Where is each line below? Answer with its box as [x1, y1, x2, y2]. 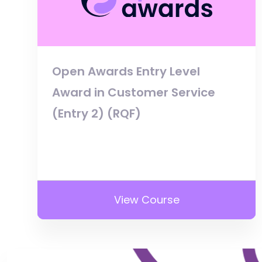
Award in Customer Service [52, 84, 215, 101]
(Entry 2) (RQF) [52, 105, 141, 122]
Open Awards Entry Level [52, 63, 200, 80]
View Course [113, 192, 180, 207]
